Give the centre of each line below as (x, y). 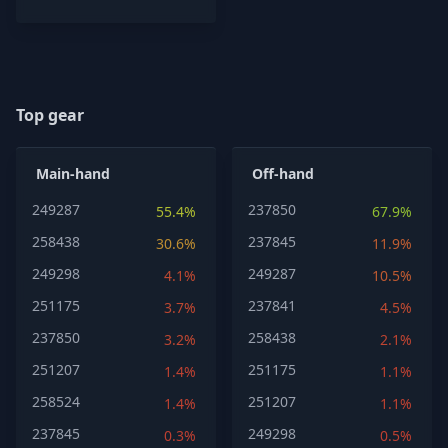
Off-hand (283, 173)
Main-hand (73, 173)
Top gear (50, 115)
